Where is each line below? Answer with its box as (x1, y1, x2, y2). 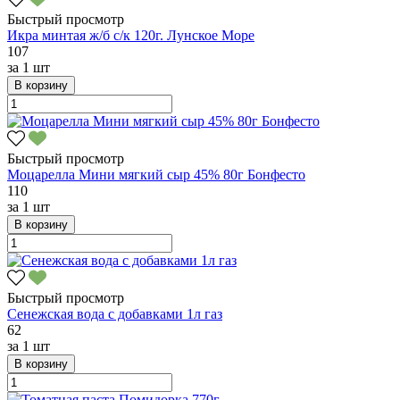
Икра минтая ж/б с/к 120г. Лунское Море (7, 27, 254, 43)
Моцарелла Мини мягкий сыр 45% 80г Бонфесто (7, 166, 305, 182)
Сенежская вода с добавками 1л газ (7, 305, 222, 321)
